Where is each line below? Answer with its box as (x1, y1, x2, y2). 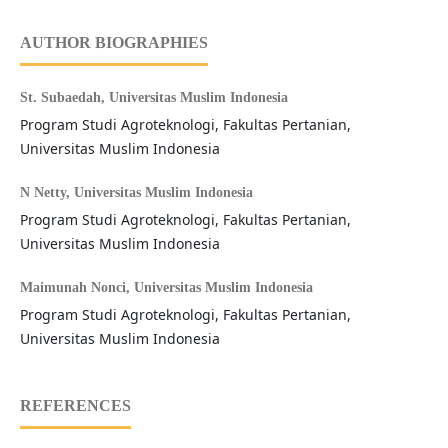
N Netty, (19, 185, 74, 201)
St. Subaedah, (19, 90, 109, 106)
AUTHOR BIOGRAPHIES (19, 34, 208, 52)
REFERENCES (19, 397, 131, 415)
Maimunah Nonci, (19, 280, 134, 296)
